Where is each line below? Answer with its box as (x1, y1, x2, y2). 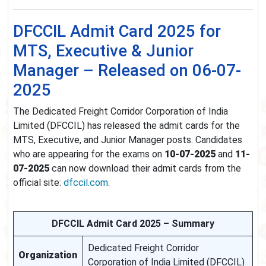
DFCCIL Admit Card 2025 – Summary (52, 218, 214, 230)
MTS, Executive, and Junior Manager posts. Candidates (13, 134, 242, 146)
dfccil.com (64, 177, 108, 189)
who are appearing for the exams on (13, 148, 164, 160)
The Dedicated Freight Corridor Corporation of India (13, 106, 228, 118)
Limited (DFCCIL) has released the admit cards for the (13, 120, 240, 132)
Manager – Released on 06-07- (13, 61, 241, 81)
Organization (18, 249, 77, 261)
